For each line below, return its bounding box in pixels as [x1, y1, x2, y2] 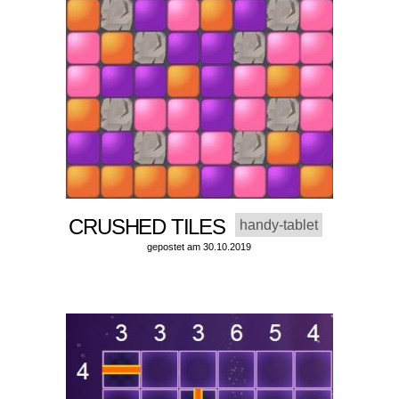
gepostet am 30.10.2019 [147, 241, 252, 253]
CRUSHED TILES [69, 215, 236, 240]
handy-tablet [240, 217, 319, 233]
